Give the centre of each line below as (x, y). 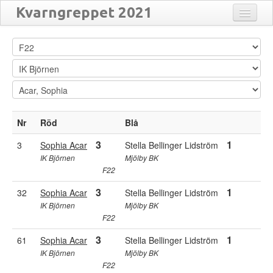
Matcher (39, 61)
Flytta (239, 55)
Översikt (39, 110)
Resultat (39, 85)
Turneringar (46, 134)
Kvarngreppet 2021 (84, 12)
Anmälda (40, 37)
